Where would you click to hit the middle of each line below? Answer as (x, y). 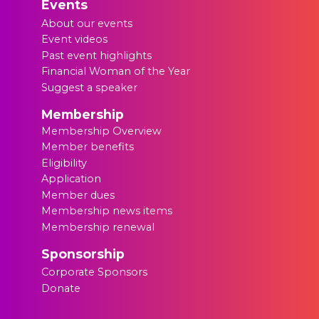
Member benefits (88, 146)
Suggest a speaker (90, 88)
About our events (87, 23)
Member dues (78, 195)
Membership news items (107, 211)
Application (72, 179)
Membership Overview (102, 131)
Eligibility (64, 163)
